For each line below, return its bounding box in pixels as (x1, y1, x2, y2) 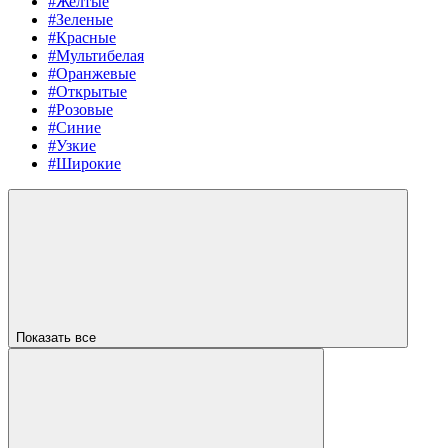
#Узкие (48, 137, 96, 155)
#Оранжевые (48, 65, 136, 83)
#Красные (48, 29, 116, 47)
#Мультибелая (48, 47, 144, 65)
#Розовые (48, 101, 113, 119)
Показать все (16, 330, 100, 346)
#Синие (48, 119, 101, 137)
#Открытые (48, 83, 127, 101)
